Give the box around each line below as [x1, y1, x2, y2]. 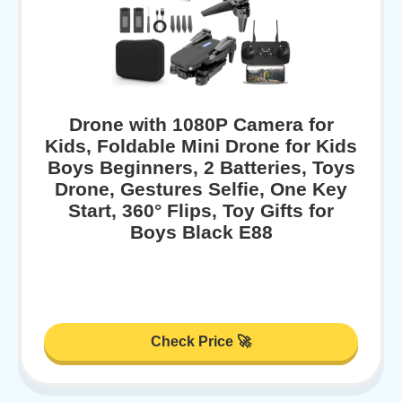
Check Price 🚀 [151, 334, 251, 350]
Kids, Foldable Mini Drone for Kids [45, 135, 357, 156]
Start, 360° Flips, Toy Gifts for [68, 199, 334, 221]
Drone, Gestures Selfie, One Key [55, 178, 347, 199]
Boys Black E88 [129, 221, 273, 242]
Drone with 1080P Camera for [68, 113, 334, 135]
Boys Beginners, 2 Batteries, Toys [47, 156, 355, 178]
